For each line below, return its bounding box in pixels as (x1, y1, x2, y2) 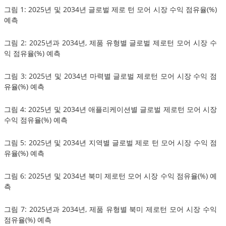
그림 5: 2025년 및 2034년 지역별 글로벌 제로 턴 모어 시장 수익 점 (4, 137, 217, 147)
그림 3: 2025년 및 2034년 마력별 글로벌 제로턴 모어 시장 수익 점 (4, 71, 217, 81)
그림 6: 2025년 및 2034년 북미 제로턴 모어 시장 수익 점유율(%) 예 (4, 171, 217, 181)
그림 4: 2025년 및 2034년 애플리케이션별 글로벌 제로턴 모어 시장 (4, 104, 217, 114)
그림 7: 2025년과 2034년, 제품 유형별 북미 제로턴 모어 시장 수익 (4, 204, 217, 214)
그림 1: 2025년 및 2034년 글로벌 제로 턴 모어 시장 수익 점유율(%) (4, 4, 217, 14)
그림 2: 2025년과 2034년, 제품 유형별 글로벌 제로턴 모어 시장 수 (4, 37, 217, 47)
